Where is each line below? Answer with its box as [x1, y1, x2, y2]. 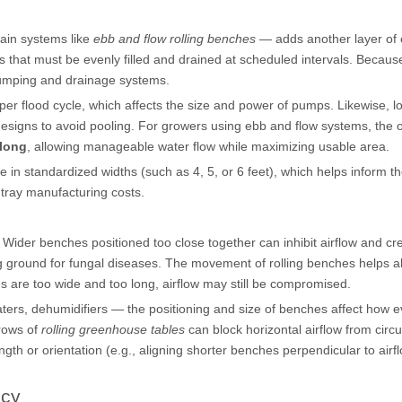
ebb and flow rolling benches [93, 31, 256, 46]
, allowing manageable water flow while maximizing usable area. [27, 139, 389, 153]
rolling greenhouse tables [41, 322, 185, 336]
